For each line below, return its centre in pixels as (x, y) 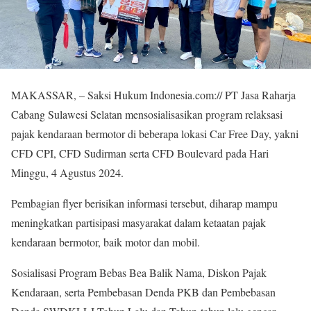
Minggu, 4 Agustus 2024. (67, 173)
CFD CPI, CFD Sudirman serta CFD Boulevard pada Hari (140, 153)
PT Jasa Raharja (259, 95)
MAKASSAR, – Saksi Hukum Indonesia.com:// (117, 95)
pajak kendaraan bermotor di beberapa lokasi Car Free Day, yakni (155, 134)
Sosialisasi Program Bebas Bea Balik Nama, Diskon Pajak (139, 273)
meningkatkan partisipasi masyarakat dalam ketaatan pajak (138, 223)
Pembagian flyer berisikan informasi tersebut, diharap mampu (144, 203)
